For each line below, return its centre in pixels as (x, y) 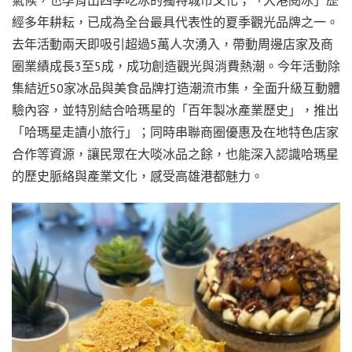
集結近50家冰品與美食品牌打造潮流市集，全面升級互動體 (176, 88)
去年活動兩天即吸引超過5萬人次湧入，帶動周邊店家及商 (172, 44)
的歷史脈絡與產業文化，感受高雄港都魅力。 (137, 176)
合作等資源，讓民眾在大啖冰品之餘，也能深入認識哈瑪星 (175, 154)
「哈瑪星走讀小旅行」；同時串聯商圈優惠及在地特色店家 (175, 132)
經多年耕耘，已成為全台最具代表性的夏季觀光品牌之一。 (175, 22)
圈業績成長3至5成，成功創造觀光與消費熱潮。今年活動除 (176, 66)
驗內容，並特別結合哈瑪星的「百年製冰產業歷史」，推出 (175, 110)
